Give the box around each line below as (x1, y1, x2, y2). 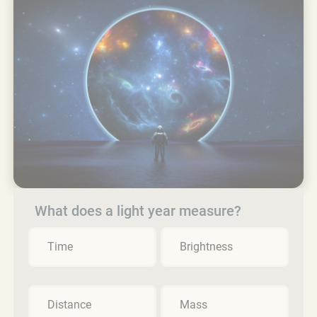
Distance (47, 297, 91, 311)
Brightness (180, 239, 233, 253)
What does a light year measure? (35, 202, 241, 219)
